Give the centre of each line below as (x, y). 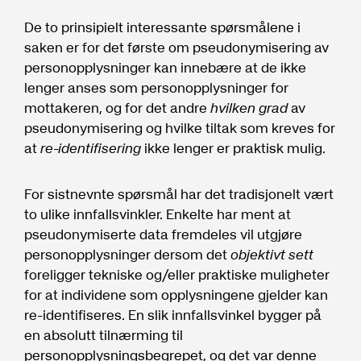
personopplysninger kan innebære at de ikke (165, 67)
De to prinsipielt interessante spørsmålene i (162, 27)
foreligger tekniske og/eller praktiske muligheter (177, 274)
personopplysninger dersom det (127, 254)
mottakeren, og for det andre (117, 108)
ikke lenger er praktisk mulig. (233, 148)
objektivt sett (272, 254)
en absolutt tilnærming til (104, 335)
